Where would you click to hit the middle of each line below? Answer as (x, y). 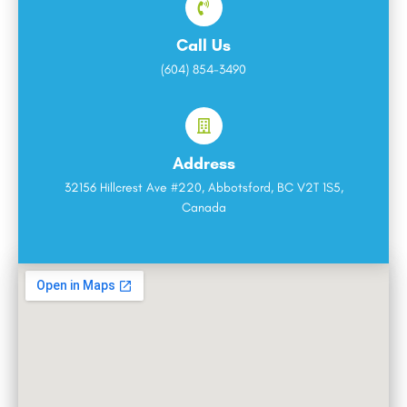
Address (203, 163)
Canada (203, 207)
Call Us (203, 45)
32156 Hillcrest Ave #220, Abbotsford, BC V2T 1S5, (203, 187)
